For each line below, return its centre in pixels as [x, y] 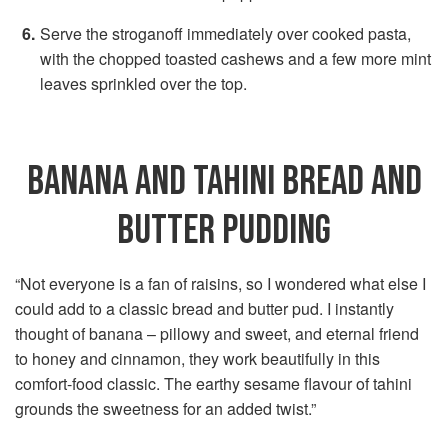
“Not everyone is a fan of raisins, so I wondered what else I [220, 283]
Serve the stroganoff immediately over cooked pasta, [225, 33]
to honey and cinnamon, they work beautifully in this [197, 358]
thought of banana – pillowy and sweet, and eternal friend [217, 333]
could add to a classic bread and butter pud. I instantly [204, 308]
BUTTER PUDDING [224, 230]
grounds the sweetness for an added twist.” [165, 408]
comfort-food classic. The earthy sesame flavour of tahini [213, 383]
